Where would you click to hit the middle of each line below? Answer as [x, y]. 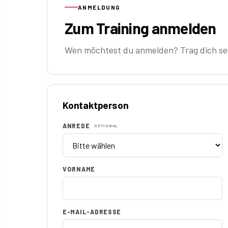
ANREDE [77, 126]
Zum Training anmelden [140, 28]
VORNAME [79, 169]
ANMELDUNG [99, 7]
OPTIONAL [106, 125]
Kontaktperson [96, 105]
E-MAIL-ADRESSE [92, 212]
